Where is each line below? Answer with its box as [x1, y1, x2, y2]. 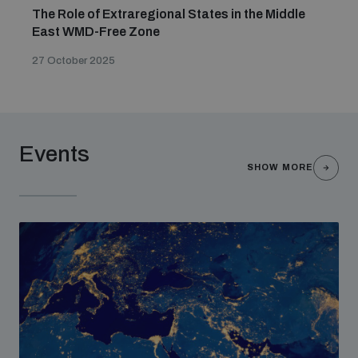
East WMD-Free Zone [32, 25, 160, 38]
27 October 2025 [32, 55, 115, 66]
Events [19, 141, 89, 166]
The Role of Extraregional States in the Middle [32, 7, 305, 21]
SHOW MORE [247, 162, 313, 172]
